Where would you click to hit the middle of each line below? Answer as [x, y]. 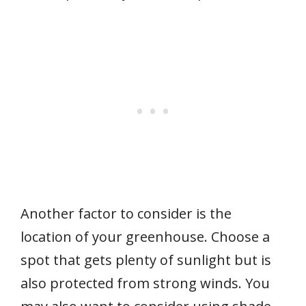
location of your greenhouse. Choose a [145, 237]
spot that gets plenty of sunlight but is [146, 260]
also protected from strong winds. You [145, 283]
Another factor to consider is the [126, 214]
